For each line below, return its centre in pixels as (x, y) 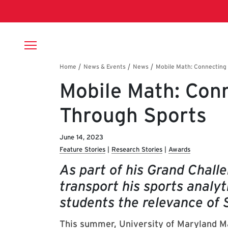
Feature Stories (82, 149)
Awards (179, 149)
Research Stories (137, 149)
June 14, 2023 (81, 137)
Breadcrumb (98, 71)
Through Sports (133, 115)
